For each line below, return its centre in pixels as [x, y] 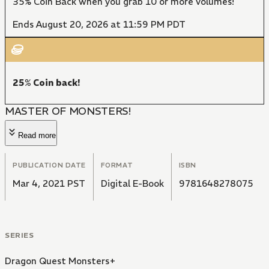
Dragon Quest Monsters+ [60, 261]
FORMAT [117, 165]
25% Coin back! [47, 83]
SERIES [20, 235]
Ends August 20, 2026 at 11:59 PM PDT [99, 25]
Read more [37, 136]
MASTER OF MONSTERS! [68, 111]
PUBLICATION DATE [49, 165]
